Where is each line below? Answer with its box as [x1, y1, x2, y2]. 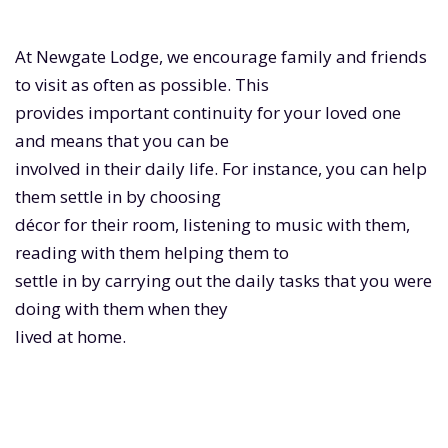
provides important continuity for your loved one [15, 101, 401, 125]
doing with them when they [15, 297, 228, 321]
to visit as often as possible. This [15, 73, 269, 97]
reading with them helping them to [15, 241, 289, 265]
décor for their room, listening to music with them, [15, 213, 410, 237]
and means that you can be [15, 129, 229, 153]
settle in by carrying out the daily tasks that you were [15, 269, 432, 293]
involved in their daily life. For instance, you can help [15, 157, 427, 181]
